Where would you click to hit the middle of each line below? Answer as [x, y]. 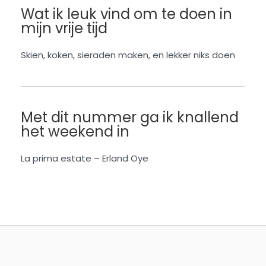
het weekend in [75, 131]
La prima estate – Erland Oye [85, 158]
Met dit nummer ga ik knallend [130, 117]
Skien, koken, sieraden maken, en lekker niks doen [128, 55]
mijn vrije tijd [64, 28]
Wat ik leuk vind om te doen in [126, 14]
